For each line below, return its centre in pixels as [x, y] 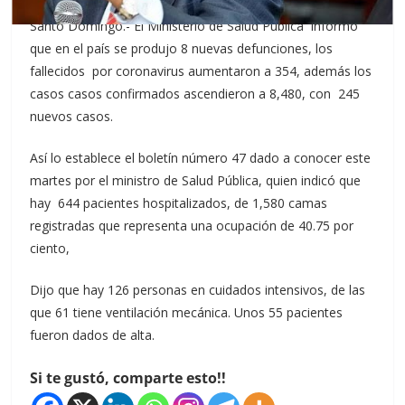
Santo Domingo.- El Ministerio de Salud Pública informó [194, 26]
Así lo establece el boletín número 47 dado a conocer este [201, 158]
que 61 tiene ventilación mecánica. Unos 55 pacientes [187, 312]
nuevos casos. [72, 116]
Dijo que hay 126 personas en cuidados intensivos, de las [198, 290]
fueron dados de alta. [93, 335]
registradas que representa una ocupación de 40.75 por [192, 226]
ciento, [50, 248]
